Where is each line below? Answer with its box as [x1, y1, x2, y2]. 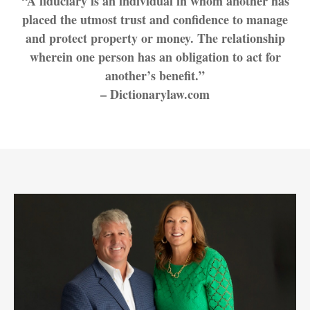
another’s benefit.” [105, 66, 205, 84]
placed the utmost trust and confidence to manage [22, 10, 288, 28]
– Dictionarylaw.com [100, 85, 210, 103]
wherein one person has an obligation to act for [29, 48, 281, 66]
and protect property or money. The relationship [25, 29, 285, 47]
